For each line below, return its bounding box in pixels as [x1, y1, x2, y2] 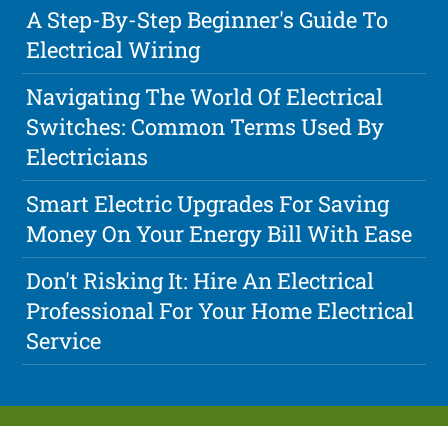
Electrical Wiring [26, 35, 201, 65]
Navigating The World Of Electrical [26, 82, 384, 112]
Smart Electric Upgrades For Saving [26, 189, 390, 219]
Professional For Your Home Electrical [26, 296, 415, 326]
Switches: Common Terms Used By [26, 112, 385, 142]
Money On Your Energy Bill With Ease [26, 219, 413, 249]
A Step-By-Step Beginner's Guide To [26, 5, 389, 35]
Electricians [26, 142, 149, 172]
